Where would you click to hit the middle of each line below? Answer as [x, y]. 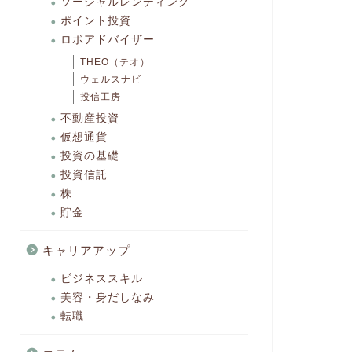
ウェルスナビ [110, 79]
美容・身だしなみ [107, 297]
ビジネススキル [101, 279]
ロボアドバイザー [107, 40]
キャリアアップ [86, 250]
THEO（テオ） [115, 62]
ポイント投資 [95, 21]
